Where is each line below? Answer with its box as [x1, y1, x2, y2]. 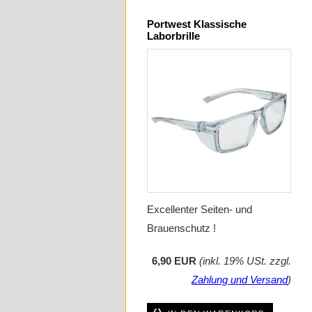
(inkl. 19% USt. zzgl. [199, 255, 291, 267]
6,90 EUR [152, 255, 196, 267]
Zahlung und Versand [192, 274, 288, 286]
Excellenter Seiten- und [147, 203, 252, 216]
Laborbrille [147, 30, 200, 42]
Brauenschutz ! [147, 222, 216, 235]
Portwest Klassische [147, 18, 247, 31]
